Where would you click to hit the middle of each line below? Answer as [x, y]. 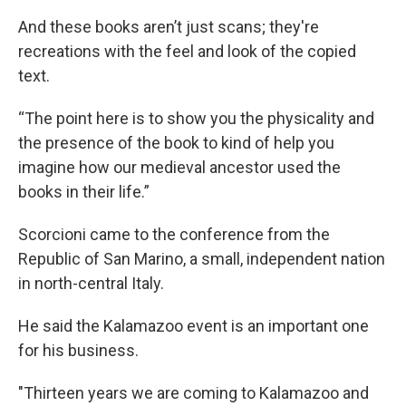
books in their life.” [84, 192]
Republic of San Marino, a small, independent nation [202, 259]
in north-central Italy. [91, 283]
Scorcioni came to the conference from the [174, 234]
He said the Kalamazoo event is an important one [193, 326]
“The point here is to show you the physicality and [196, 118]
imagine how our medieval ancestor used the [179, 167]
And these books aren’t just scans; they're [169, 27]
